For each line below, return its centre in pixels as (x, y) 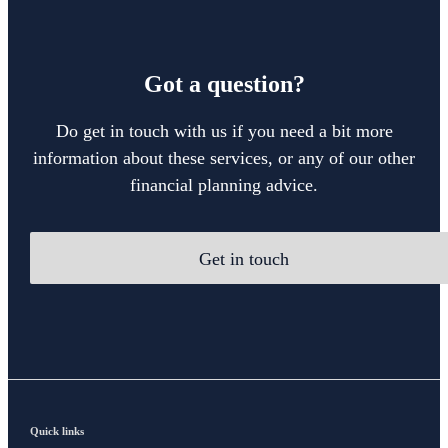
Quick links (56, 430)
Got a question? (224, 84)
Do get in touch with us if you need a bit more (224, 131)
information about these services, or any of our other (224, 158)
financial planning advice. (224, 185)
